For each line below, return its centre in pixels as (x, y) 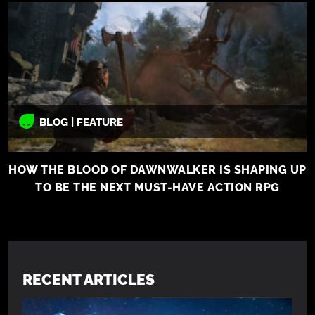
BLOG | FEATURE (81, 121)
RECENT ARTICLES (89, 278)
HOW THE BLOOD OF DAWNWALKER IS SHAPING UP (157, 169)
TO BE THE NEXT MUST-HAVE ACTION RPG (157, 186)
